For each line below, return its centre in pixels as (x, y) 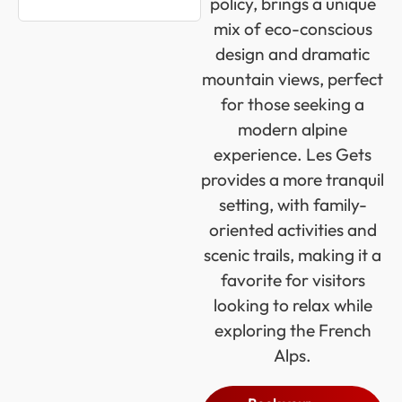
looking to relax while (293, 305)
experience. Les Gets (293, 154)
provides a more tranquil (293, 179)
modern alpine (293, 129)
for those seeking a (293, 104)
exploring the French (293, 330)
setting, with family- (293, 205)
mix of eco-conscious (293, 29)
